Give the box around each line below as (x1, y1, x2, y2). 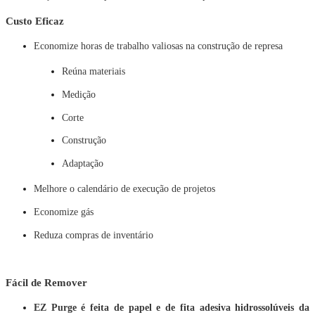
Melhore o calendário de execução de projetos (34, 184, 215, 195)
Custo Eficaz (6, 14, 64, 27)
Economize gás (34, 206, 94, 217)
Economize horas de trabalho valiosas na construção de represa (34, 40, 283, 51)
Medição (62, 89, 96, 100)
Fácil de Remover (6, 276, 87, 288)
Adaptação (62, 157, 103, 169)
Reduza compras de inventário (34, 229, 153, 240)
